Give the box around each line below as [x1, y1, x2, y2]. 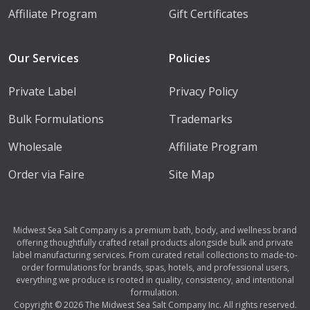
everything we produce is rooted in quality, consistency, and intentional [16, 274, 294, 286]
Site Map [169, 167, 215, 183]
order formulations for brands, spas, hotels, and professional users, [21, 262, 289, 274]
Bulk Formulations [8, 111, 104, 127]
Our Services [8, 51, 79, 66]
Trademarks [169, 111, 232, 127]
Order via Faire [8, 167, 84, 183]
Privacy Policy [169, 84, 238, 100]
